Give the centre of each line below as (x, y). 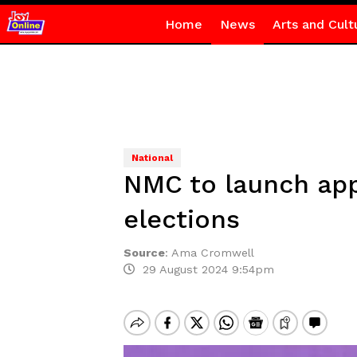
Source (144, 253)
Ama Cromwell (212, 253)
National (152, 158)
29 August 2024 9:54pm (204, 269)
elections (181, 219)
